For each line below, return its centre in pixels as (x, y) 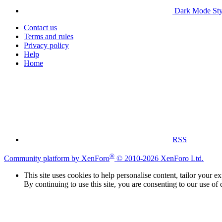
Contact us (40, 27)
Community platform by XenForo (57, 158)
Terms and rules (49, 36)
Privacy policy (46, 45)
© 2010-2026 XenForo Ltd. (160, 158)
